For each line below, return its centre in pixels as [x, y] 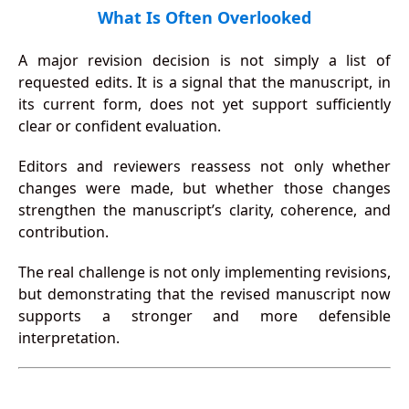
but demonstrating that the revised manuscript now [204, 294]
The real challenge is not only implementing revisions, [204, 273]
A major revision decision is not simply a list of [204, 61]
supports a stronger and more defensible [204, 316]
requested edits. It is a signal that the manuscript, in [204, 83]
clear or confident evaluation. [119, 126]
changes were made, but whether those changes [204, 189]
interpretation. [68, 338]
